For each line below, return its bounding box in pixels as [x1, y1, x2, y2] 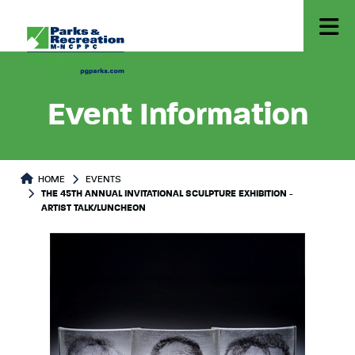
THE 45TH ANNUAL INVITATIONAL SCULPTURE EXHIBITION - [41, 189, 293, 199]
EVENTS [86, 175, 121, 185]
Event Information [47, 100, 308, 132]
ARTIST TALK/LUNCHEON [41, 204, 146, 213]
